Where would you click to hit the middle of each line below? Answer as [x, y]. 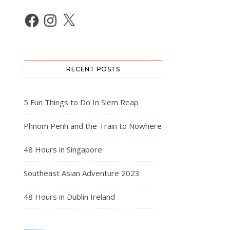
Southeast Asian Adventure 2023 [82, 173]
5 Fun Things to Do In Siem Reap [81, 102]
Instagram [63, 15]
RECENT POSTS [93, 69]
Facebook [44, 15]
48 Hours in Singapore [63, 149]
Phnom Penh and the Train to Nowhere [93, 126]
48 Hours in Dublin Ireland [69, 197]
